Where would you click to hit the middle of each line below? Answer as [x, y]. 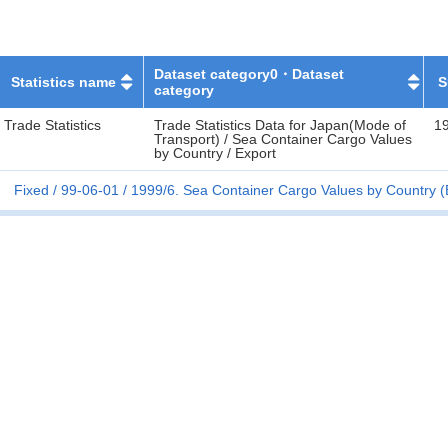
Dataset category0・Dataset [249, 74]
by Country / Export [215, 153]
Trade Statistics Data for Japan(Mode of [280, 125]
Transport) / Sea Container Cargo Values [283, 139]
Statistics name [63, 82]
